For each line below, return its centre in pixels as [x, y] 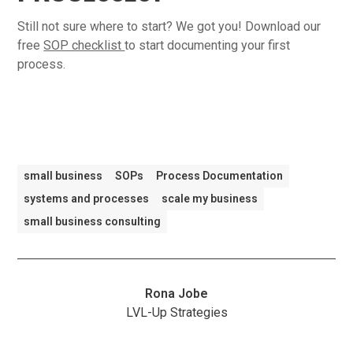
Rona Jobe [176, 294]
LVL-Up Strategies [176, 313]
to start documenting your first [208, 45]
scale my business [210, 199]
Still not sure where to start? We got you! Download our [169, 26]
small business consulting [93, 222]
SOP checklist [84, 45]
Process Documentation [220, 176]
